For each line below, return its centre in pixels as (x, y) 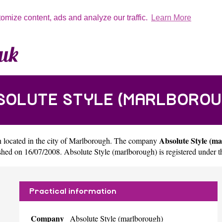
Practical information (73, 191)
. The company (135, 140)
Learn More (171, 17)
